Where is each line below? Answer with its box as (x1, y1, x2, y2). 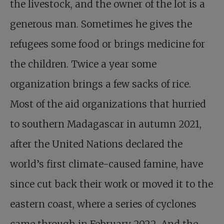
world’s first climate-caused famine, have (10, 158, 203, 170)
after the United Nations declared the (10, 138, 182, 150)
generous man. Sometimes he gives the (10, 18, 192, 30)
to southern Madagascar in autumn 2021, (10, 118, 201, 130)
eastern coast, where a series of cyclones (10, 198, 196, 210)
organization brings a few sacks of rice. (10, 78, 191, 90)
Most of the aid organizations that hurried (10, 98, 206, 110)
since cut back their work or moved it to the (10, 178, 213, 190)
